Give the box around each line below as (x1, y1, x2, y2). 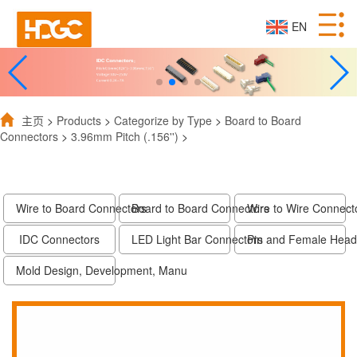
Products (57, 112, 101, 129)
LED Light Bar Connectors (131, 231, 264, 248)
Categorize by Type (114, 112, 212, 129)
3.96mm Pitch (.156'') (71, 128, 178, 145)
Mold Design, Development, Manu (16, 262, 188, 279)
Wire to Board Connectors (16, 200, 147, 217)
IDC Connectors (19, 231, 100, 248)
